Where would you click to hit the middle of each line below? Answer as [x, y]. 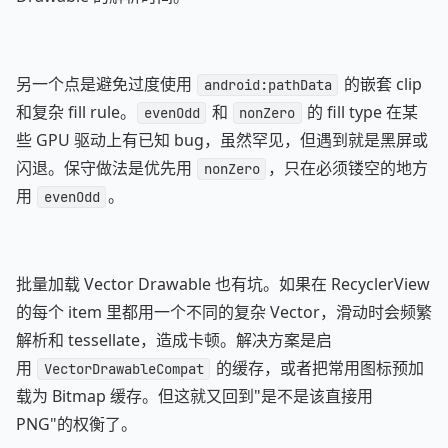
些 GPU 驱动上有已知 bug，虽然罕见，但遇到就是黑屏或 [222, 140]
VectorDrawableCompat [123, 369]
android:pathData [267, 85]
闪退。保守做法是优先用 [106, 168]
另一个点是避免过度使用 [106, 84]
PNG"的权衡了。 [76, 424]
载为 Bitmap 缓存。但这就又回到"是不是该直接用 [194, 396]
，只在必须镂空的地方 [347, 168]
